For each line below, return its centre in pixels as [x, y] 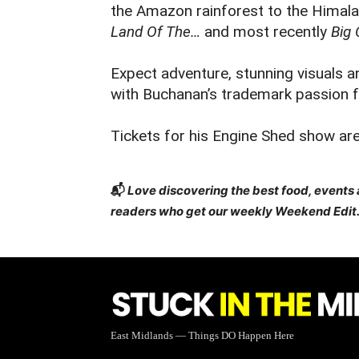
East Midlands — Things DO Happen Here [202, 336]
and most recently [266, 32]
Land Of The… [155, 32]
